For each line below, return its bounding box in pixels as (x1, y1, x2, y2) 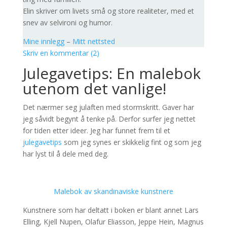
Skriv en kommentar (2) (22, 48, 99, 58)
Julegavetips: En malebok (22, 63, 201, 84)
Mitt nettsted (72, 36, 115, 46)
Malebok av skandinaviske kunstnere (53, 186, 173, 196)
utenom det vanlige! (22, 78, 166, 99)
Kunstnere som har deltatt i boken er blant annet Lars (22, 205, 199, 215)
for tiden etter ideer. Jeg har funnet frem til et (22, 126, 170, 135)
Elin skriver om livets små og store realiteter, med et (22, 6, 194, 16)
